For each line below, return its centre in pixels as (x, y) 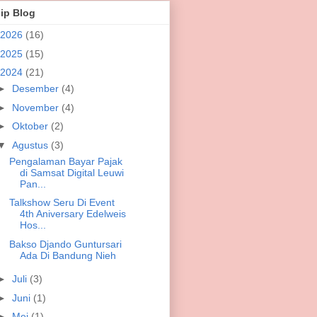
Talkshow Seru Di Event (62, 203)
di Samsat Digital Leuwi (71, 172)
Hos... (33, 225)
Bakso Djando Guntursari (65, 244)
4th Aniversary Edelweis (73, 214)
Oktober (31, 126)
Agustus (31, 145)
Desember (36, 89)
